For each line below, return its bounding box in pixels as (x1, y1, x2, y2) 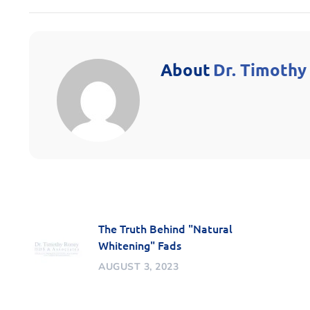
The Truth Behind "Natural (98, 221, 232, 237)
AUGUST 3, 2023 (98, 260, 179, 274)
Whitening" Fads (98, 237, 181, 253)
